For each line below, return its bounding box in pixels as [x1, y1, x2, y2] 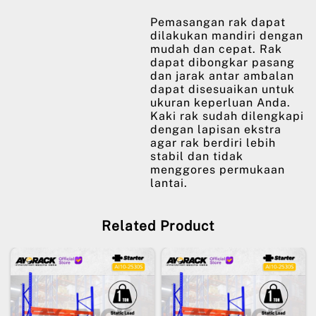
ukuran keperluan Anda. [150, 96, 291, 109]
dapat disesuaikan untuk [150, 83, 295, 96]
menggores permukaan [150, 163, 285, 176]
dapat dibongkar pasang [150, 56, 295, 69]
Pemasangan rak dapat [150, 16, 286, 29]
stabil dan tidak [150, 150, 243, 163]
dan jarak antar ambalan [150, 69, 294, 83]
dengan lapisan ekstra [150, 123, 281, 136]
